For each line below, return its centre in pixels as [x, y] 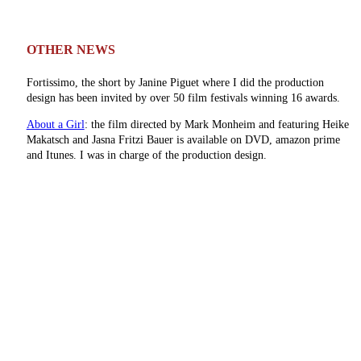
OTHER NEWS [71, 50]
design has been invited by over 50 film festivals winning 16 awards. [183, 98]
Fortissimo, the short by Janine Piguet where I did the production [175, 82]
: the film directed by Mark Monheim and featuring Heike [216, 124]
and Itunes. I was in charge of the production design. [146, 155]
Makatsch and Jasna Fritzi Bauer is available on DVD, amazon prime [183, 139]
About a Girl [55, 124]
